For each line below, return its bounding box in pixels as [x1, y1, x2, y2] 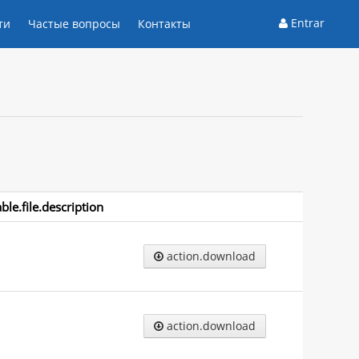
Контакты [138, 15, 192, 31]
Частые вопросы [28, 15, 121, 31]
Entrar [290, 15, 325, 30]
